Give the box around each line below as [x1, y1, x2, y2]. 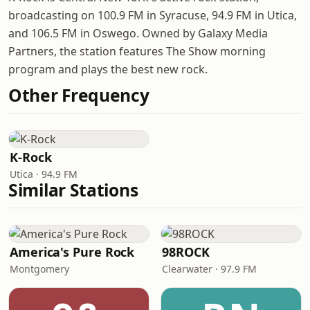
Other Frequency [8, 84, 149, 107]
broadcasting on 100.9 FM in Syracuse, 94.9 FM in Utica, [8, 8, 297, 23]
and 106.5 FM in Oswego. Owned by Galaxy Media [8, 26, 268, 41]
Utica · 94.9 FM [10, 167, 77, 181]
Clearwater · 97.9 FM [162, 262, 257, 275]
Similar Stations [8, 179, 138, 201]
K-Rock [10, 149, 52, 165]
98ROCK [162, 244, 210, 260]
